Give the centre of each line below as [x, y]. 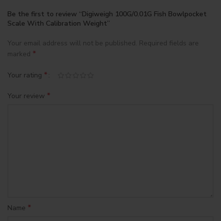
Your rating [26, 75]
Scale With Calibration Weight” [59, 23]
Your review [27, 96]
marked [20, 54]
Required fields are [169, 43]
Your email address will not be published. [72, 43]
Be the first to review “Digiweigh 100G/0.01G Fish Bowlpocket [107, 14]
